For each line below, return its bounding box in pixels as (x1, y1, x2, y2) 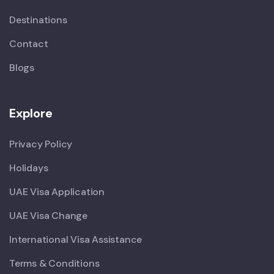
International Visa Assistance (9, 232, 143, 246)
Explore (9, 105, 53, 121)
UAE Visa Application (9, 185, 105, 198)
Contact (9, 37, 48, 50)
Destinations (9, 13, 67, 26)
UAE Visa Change (9, 209, 87, 222)
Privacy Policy (9, 137, 73, 150)
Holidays (9, 161, 48, 174)
